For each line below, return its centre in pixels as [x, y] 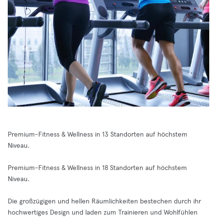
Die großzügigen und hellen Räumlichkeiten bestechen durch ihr [104, 201]
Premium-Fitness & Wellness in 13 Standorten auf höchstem [98, 135]
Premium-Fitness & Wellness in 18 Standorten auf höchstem [97, 168]
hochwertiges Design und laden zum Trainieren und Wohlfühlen [103, 213]
